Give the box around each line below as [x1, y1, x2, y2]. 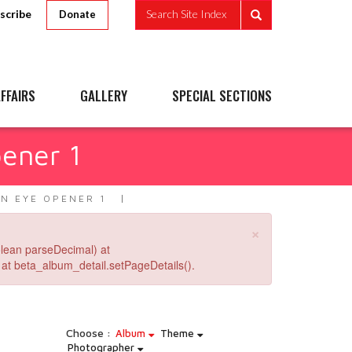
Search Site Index [146, 7, 226, 21]
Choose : [65, 326, 111, 339]
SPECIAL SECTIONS [172, 86, 272, 105]
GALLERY [80, 86, 127, 105]
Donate [59, 8, 96, 20]
